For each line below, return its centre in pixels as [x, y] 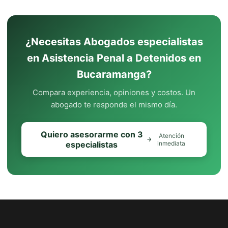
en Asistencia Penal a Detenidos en [114, 58]
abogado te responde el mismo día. [114, 105]
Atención [171, 136]
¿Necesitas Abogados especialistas [114, 42]
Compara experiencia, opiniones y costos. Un [114, 92]
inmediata [172, 143]
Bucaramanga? [114, 74]
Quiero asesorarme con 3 [92, 134]
